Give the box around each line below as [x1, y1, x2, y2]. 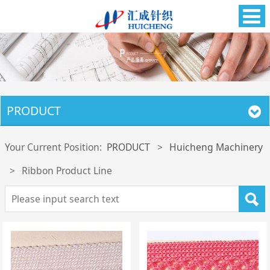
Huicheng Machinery [169, 140, 263, 154]
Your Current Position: [4, 140, 107, 154]
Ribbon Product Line [22, 164, 113, 178]
